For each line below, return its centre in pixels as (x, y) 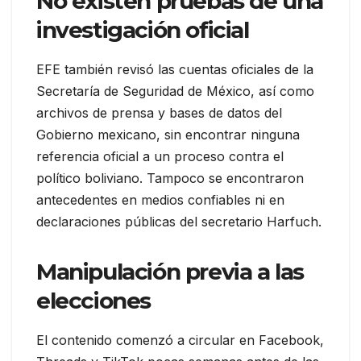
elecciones (93, 301)
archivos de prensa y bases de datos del (159, 113)
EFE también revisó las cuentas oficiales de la (175, 70)
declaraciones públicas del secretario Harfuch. (179, 222)
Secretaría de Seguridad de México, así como (175, 91)
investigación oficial (143, 30)
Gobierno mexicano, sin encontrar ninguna (168, 135)
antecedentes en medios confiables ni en (160, 200)
